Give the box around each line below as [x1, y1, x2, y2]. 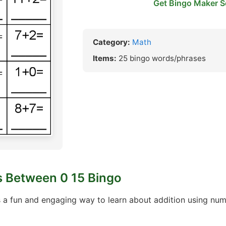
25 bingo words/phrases [117, 53, 206, 63]
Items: [93, 53, 117, 63]
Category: [93, 37, 130, 47]
